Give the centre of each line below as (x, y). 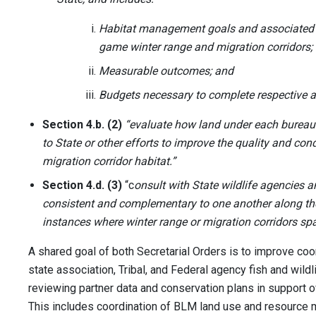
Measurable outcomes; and (166, 71)
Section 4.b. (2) (82, 125)
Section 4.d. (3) (82, 186)
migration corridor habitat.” (109, 162)
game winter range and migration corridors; (206, 47)
